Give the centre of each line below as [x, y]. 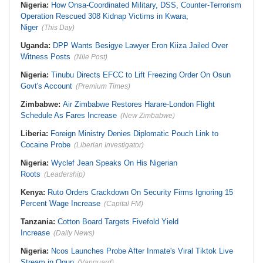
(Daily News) [74, 233]
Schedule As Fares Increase [69, 115]
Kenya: [34, 192]
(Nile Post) [91, 57]
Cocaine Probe [45, 145]
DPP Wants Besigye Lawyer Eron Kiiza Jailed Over [140, 45]
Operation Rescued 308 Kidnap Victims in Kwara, [104, 16]
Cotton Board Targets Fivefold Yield [118, 222]
